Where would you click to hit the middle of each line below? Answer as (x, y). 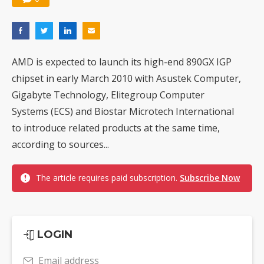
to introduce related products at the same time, (116, 128)
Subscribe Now (210, 178)
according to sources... (60, 145)
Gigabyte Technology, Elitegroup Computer (108, 95)
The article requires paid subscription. (108, 178)
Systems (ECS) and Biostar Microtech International (123, 112)
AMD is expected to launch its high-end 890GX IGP (122, 62)
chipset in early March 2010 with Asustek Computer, (126, 79)
